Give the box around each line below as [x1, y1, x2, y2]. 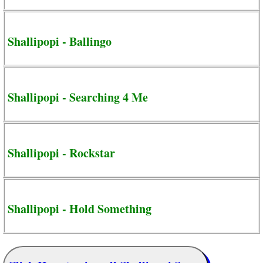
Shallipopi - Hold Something [8, 200, 151, 217]
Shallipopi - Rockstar [8, 144, 115, 161]
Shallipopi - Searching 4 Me [8, 88, 148, 106]
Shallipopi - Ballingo [8, 32, 112, 50]
